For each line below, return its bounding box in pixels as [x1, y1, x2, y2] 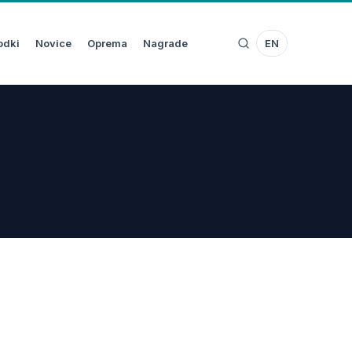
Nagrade [142, 37, 188, 49]
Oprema [86, 37, 127, 49]
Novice [35, 37, 71, 49]
